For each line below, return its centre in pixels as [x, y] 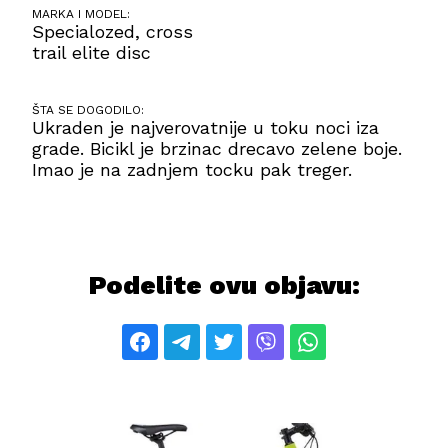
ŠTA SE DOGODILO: [88, 110]
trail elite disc [92, 53]
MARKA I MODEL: [81, 14]
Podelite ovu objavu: [224, 285]
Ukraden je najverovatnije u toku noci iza [206, 128]
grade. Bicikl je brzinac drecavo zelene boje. [217, 149]
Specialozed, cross [113, 32]
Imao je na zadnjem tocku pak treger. [192, 170]
